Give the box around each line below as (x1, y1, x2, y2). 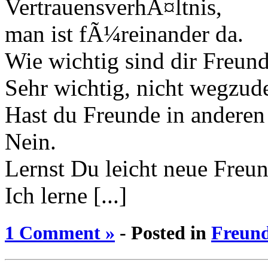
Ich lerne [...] (5, 182, 127, 208)
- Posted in (115, 221, 211, 243)
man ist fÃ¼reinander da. (5, 20, 243, 47)
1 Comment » (5, 221, 115, 243)
